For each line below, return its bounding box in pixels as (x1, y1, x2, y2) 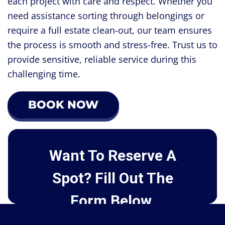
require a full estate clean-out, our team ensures (8, 24, 212, 37)
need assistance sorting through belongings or (8, 10, 204, 22)
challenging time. (8, 68, 80, 80)
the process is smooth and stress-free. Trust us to (8, 39, 217, 51)
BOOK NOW (28, 98, 98, 112)
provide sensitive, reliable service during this (8, 53, 196, 66)
